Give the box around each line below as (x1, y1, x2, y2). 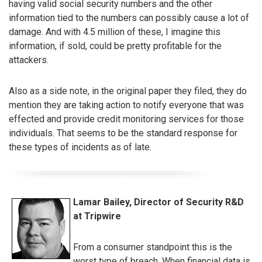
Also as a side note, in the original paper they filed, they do (9, 85, 247, 96)
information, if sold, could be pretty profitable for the (9, 40, 222, 51)
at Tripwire (73, 211, 121, 222)
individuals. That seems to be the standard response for (9, 127, 237, 139)
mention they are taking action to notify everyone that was (9, 99, 244, 111)
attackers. (9, 54, 49, 65)
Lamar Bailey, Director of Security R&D (73, 196, 244, 208)
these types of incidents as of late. (9, 141, 151, 153)
